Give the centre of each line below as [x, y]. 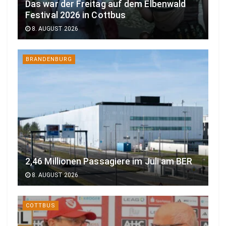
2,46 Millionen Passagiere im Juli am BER [109, 161]
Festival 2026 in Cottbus [76, 15]
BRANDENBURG [49, 59]
